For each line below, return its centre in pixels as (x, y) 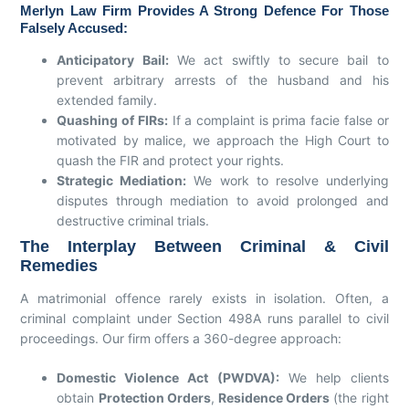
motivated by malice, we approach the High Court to (223, 140)
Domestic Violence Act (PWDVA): (168, 377)
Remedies (59, 265)
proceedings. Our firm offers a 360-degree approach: (181, 338)
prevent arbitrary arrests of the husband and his (223, 79)
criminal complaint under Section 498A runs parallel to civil (204, 318)
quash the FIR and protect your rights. (171, 160)
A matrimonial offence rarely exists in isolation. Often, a (204, 298)
